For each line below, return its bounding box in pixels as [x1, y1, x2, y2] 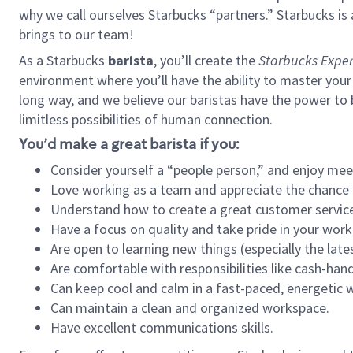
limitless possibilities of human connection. [19, 110, 273, 128]
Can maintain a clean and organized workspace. [50, 299, 329, 317]
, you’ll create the [154, 51, 258, 69]
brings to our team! [19, 25, 134, 43]
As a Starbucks [19, 51, 108, 69]
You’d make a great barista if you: [19, 135, 240, 154]
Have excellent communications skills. [50, 318, 273, 336]
